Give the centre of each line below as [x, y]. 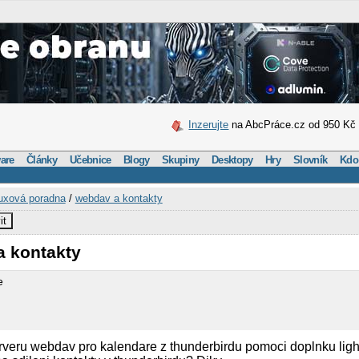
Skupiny [181, 159]
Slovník [311, 159]
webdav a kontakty [119, 199]
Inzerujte [209, 125]
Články [42, 159]
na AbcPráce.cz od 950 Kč [292, 125]
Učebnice [91, 159]
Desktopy [232, 159]
